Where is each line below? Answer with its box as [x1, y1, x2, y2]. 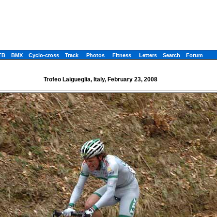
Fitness [112, 52, 131, 58]
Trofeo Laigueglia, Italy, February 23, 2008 [43, 76, 157, 83]
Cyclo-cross [29, 52, 59, 58]
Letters [139, 52, 157, 58]
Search [163, 52, 180, 58]
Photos [86, 52, 105, 58]
